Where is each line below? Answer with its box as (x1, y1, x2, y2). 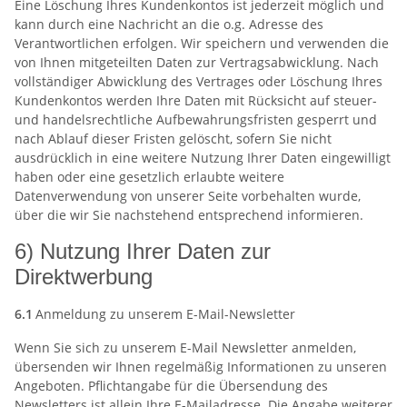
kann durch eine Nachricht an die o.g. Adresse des (15, 15, 323, 33)
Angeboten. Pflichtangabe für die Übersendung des (15, 376, 328, 394)
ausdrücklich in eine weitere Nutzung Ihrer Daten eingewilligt (15, 148, 391, 166)
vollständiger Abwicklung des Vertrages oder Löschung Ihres (15, 72, 382, 90)
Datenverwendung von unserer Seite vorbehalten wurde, (15, 186, 361, 204)
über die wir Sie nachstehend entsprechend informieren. (15, 205, 363, 223)
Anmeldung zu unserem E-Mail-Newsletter (33, 304, 295, 323)
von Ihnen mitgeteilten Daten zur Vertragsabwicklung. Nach (15, 53, 379, 71)
